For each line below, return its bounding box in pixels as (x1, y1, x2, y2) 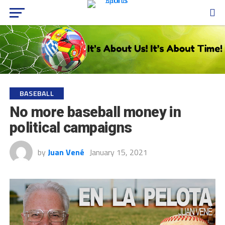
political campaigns (9, 119, 132, 136)
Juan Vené (47, 146, 84, 158)
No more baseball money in (9, 103, 181, 121)
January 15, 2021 (89, 146, 148, 158)
